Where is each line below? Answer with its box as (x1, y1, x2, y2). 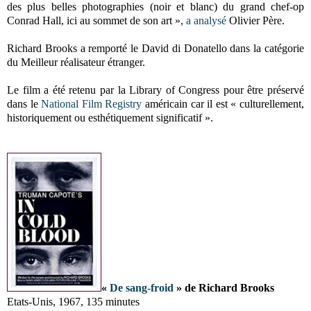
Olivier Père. (226, 14, 285, 26)
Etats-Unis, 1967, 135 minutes (7, 295, 140, 308)
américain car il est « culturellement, (142, 97, 305, 110)
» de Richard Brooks (174, 281, 274, 294)
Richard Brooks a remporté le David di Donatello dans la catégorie (7, 42, 304, 54)
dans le (7, 97, 42, 110)
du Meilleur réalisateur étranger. (7, 56, 145, 68)
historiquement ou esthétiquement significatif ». (7, 111, 213, 124)
